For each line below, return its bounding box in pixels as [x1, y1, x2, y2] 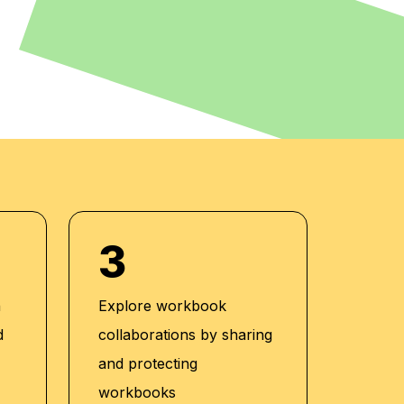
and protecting [97, 354, 197, 372]
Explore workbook [97, 297, 226, 315]
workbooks [97, 383, 176, 401]
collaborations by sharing [97, 326, 272, 344]
